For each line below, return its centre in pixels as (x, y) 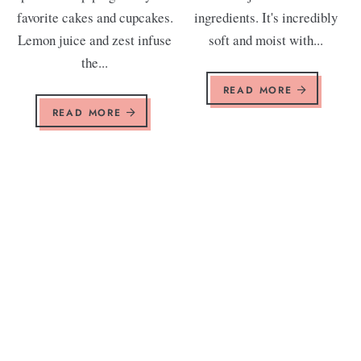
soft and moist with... (266, 39)
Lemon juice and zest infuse (95, 39)
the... (95, 62)
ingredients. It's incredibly (266, 17)
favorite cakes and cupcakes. (95, 17)
